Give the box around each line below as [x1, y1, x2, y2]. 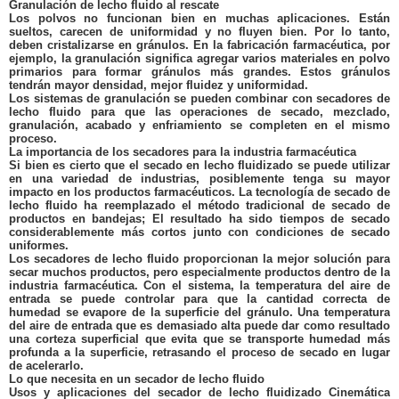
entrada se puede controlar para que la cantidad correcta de [9, 292, 390, 305]
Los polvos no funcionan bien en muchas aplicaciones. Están [9, 12, 390, 25]
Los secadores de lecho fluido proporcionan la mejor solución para [9, 252, 390, 265]
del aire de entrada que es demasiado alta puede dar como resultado [9, 319, 390, 332]
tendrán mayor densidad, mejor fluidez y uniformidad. [9, 78, 308, 92]
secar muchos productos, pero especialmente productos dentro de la [9, 265, 390, 279]
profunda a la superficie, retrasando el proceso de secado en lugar [9, 346, 390, 359]
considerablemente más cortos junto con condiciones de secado [9, 225, 390, 239]
